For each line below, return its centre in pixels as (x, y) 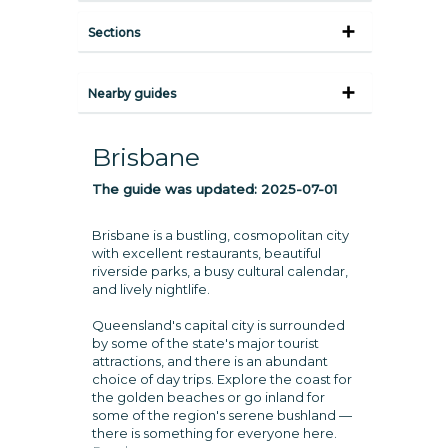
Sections (113, 32)
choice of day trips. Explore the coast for (221, 379)
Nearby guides (131, 93)
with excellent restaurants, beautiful (206, 253)
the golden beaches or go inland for (208, 397)
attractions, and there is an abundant (209, 361)
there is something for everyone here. (214, 433)
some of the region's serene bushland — (221, 415)
